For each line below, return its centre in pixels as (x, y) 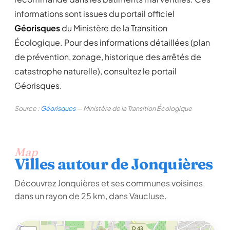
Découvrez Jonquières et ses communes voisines (109, 183)
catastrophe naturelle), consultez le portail (95, 71)
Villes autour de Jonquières (114, 164)
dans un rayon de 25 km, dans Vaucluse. (91, 196)
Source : (27, 108)
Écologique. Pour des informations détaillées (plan (112, 42)
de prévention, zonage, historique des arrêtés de (108, 57)
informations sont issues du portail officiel (94, 14)
